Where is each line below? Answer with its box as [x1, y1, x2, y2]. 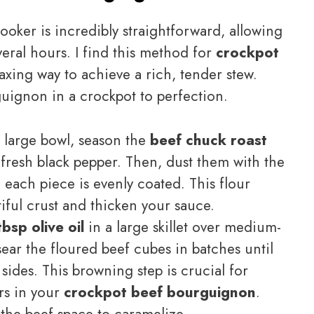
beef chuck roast [150, 129, 267, 151]
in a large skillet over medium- [84, 216, 281, 238]
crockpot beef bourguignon [64, 281, 256, 303]
